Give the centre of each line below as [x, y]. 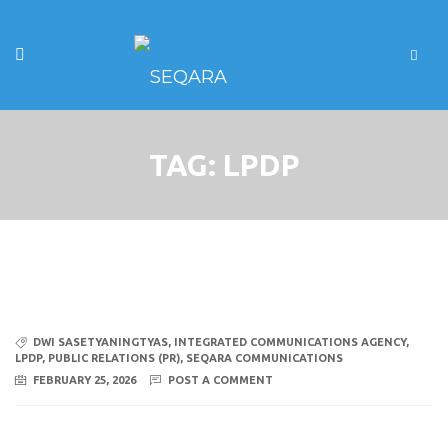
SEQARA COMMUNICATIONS [264, 358]
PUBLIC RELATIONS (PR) [114, 358]
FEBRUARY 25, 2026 [84, 379]
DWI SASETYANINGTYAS [100, 342]
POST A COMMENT [220, 379]
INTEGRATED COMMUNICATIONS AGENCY [290, 342]
